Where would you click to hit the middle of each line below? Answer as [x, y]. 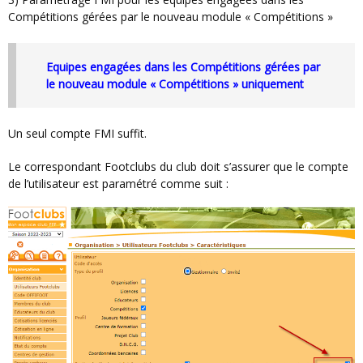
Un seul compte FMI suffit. [81, 134]
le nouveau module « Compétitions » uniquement [175, 83]
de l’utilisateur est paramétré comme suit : [118, 184]
